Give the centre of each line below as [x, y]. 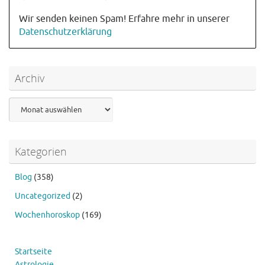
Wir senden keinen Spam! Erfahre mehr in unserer [124, 19]
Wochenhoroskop [47, 215]
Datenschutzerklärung [65, 32]
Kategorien [41, 151]
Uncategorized [43, 196]
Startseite [33, 251]
